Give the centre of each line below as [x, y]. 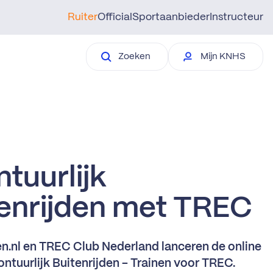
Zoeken [134, 57]
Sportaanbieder [171, 17]
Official [115, 17]
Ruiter [83, 17]
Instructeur [236, 17]
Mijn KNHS [223, 57]
